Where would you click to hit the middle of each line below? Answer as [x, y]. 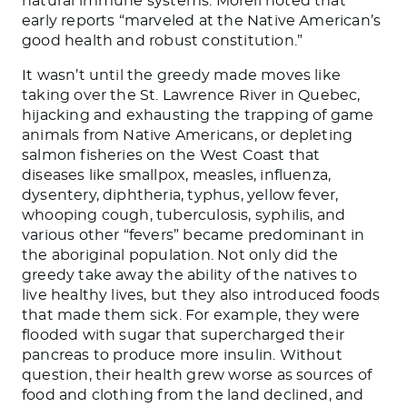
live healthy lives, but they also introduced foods [201, 295]
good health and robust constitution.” [163, 40]
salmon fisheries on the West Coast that [171, 155]
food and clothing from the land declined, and [193, 395]
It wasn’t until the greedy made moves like [182, 75]
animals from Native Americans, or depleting [188, 135]
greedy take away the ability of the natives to [189, 275]
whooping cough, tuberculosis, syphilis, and [184, 215]
